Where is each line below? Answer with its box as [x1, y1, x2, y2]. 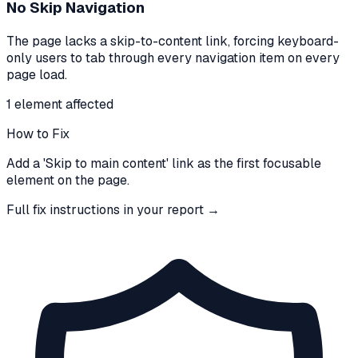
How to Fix [6, 125, 70, 142]
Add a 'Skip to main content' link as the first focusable [6, 154, 321, 172]
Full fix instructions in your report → [6, 201, 220, 218]
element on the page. [6, 171, 129, 189]
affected [62, 95, 113, 113]
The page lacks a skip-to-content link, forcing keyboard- [6, 32, 339, 50]
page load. [6, 66, 67, 83]
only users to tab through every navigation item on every [6, 49, 340, 66]
